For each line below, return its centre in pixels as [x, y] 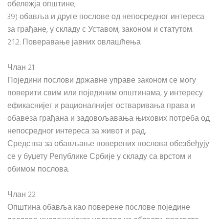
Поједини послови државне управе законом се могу [102, 81]
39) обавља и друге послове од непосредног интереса [106, 17]
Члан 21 [21, 68]
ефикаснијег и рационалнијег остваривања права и [101, 106]
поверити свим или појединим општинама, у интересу [105, 93]
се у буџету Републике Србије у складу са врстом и [99, 157]
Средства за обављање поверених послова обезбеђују [108, 144]
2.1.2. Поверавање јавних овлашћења [74, 43]
